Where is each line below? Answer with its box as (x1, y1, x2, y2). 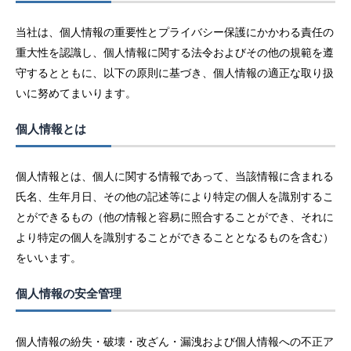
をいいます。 (16, 250, 81, 266)
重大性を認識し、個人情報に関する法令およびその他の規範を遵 (16, 45, 334, 60)
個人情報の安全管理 (16, 285, 121, 302)
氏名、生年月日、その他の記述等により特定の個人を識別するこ (16, 189, 334, 204)
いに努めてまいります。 (16, 85, 136, 101)
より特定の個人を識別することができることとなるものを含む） (16, 230, 334, 245)
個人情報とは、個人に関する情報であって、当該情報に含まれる (16, 168, 334, 184)
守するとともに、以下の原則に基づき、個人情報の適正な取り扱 (16, 65, 334, 81)
